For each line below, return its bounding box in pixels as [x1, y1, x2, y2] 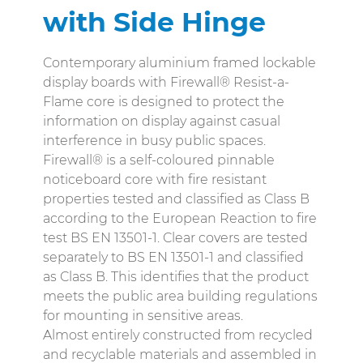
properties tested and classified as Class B [43, 191, 310, 207]
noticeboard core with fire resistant [43, 172, 267, 188]
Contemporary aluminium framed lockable [43, 55, 316, 71]
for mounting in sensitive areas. [43, 308, 246, 324]
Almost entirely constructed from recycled [43, 327, 313, 344]
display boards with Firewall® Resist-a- [43, 75, 289, 91]
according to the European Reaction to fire [43, 211, 317, 227]
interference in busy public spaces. [43, 133, 266, 149]
